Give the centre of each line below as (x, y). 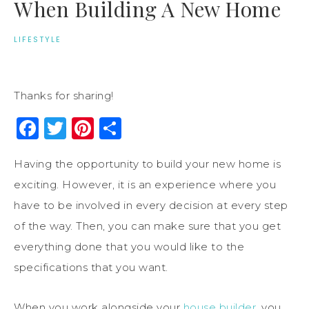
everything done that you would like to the (129, 246)
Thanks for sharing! (64, 95)
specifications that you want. (91, 267)
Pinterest (146, 128)
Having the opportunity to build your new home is (147, 163)
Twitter (106, 128)
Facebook (93, 128)
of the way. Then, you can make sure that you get (147, 226)
